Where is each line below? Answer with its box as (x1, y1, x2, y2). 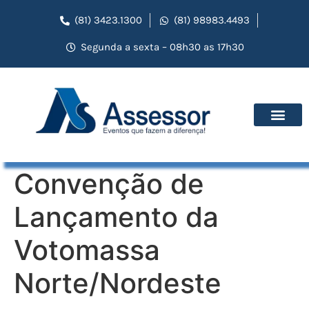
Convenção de (14, 166, 204, 201)
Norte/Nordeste (14, 266, 221, 300)
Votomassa (14, 232, 160, 267)
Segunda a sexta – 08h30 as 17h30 (80, 41, 244, 53)
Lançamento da (14, 199, 219, 234)
